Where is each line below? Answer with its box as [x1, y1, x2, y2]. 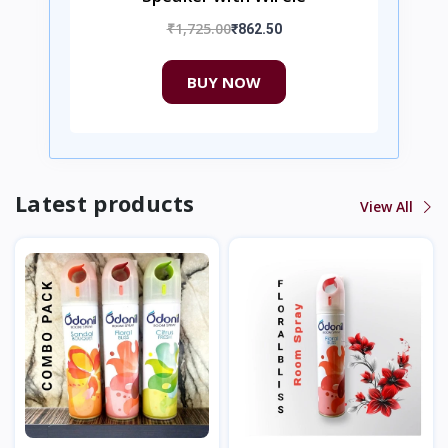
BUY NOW [187, 71, 261, 92]
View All [360, 197, 417, 217]
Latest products [15, 188, 195, 219]
